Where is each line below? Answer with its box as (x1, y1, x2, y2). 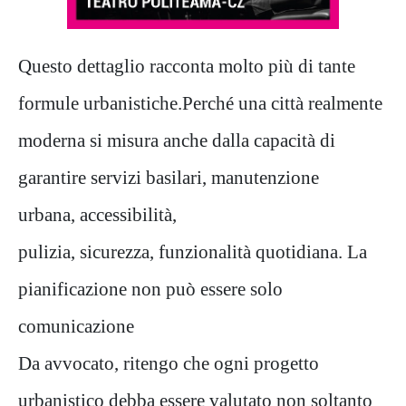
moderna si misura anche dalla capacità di (18, 129, 335, 150)
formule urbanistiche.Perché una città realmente (18, 92, 382, 113)
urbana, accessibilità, (18, 203, 177, 225)
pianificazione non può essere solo (18, 277, 283, 299)
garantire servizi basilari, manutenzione (18, 166, 319, 188)
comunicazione (18, 314, 134, 336)
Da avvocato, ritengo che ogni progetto (18, 352, 319, 373)
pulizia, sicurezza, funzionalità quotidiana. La (18, 240, 367, 262)
